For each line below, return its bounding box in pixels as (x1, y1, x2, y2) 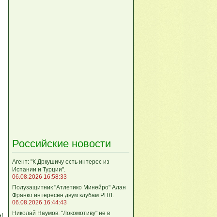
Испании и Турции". (12, 166, 65, 173)
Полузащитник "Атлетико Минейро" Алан (12, 184, 126, 191)
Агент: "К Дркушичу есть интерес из (12, 158, 109, 165)
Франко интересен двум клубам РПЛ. (12, 191, 114, 199)
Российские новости (12, 137, 111, 150)
